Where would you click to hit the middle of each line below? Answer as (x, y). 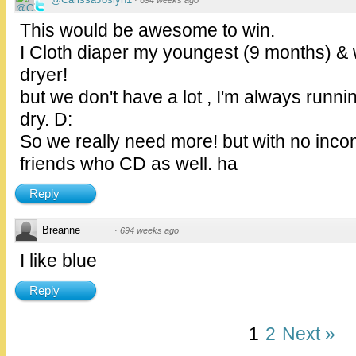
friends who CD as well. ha (129, 164)
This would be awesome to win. (147, 31)
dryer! (44, 75)
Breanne (61, 230)
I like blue (58, 261)
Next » (308, 334)
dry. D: (46, 120)
